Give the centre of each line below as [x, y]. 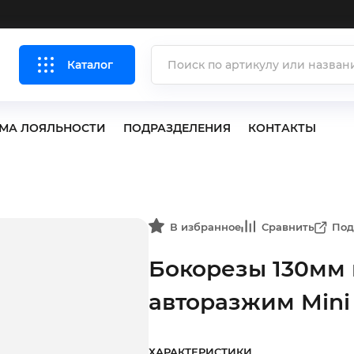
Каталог [90, 65]
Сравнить [288, 227]
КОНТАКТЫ [282, 128]
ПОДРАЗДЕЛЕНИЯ [177, 128]
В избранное [205, 227]
